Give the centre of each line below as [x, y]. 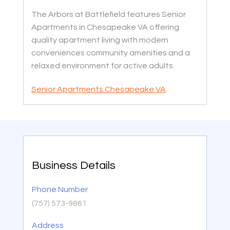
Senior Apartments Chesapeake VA [98, 90]
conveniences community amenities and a [110, 53]
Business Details [73, 166]
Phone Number [60, 190]
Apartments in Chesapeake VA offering [105, 27]
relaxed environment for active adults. [103, 66]
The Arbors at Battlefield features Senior [108, 15]
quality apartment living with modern [100, 40]
